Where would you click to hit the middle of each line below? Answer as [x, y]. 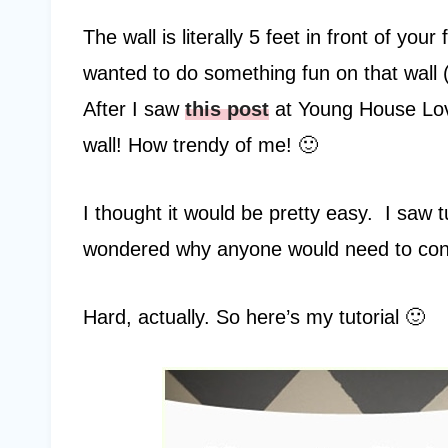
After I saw [134, 109]
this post [227, 109]
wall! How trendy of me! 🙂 [200, 145]
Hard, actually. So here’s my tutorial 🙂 [254, 317]
